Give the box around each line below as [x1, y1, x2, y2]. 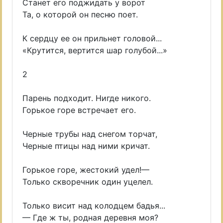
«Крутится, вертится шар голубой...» [22, 45, 167, 55]
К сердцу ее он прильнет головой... [22, 33, 162, 43]
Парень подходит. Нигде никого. [22, 93, 151, 103]
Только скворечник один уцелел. [22, 177, 153, 187]
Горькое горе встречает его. [22, 105, 136, 115]
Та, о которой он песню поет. [22, 9, 138, 19]
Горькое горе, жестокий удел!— [22, 165, 149, 175]
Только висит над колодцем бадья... [22, 201, 165, 211]
